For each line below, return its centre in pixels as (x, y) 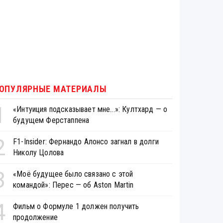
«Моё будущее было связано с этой (73, 174)
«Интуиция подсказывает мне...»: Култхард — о (90, 109)
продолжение (35, 217)
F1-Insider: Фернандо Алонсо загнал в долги (86, 141)
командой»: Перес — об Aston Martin (73, 185)
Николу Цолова (39, 152)
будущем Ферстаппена (51, 120)
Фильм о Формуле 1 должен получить (76, 206)
